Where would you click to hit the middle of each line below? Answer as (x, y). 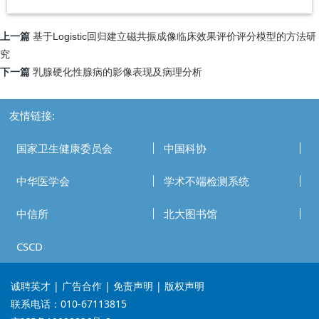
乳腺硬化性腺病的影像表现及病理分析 (117, 72)
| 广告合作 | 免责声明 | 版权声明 (127, 286)
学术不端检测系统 (206, 181)
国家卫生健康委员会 (65, 148)
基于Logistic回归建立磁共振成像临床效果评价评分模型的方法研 (174, 37)
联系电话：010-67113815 (69, 304)
